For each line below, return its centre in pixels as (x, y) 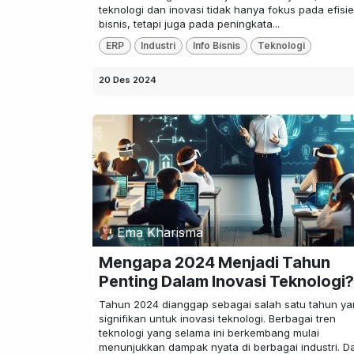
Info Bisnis (216, 46)
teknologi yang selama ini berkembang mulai (209, 332)
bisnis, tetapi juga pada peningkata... (189, 24)
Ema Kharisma (160, 233)
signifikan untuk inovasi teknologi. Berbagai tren (217, 318)
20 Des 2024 (128, 80)
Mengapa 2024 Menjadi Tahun (215, 262)
